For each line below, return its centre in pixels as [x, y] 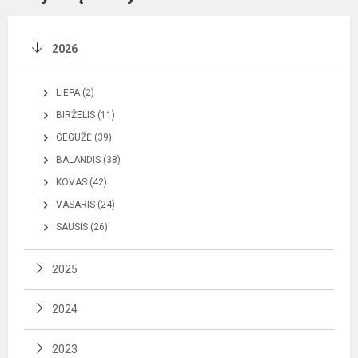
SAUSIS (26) [82, 227]
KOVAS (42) [82, 182]
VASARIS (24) [86, 205]
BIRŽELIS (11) [86, 115]
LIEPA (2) [75, 93]
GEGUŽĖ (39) [84, 137]
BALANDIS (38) [88, 160]
